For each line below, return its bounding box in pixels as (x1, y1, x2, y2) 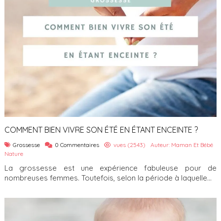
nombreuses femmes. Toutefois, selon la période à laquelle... (4, 173, 212, 183)
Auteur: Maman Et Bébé (150, 141, 213, 149)
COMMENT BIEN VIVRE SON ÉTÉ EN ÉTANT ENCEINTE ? (4, 125, 198, 135)
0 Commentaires (55, 141, 99, 149)
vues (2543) (113, 141, 146, 149)
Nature (4, 150, 23, 158)
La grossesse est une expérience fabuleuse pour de (4, 163, 217, 173)
